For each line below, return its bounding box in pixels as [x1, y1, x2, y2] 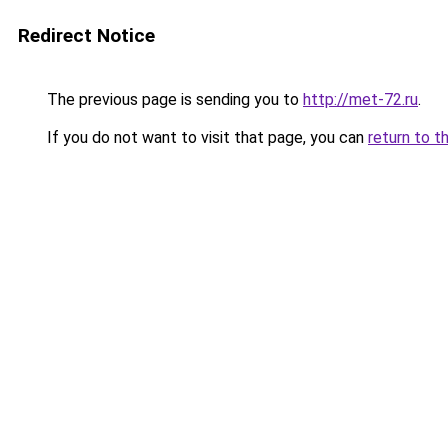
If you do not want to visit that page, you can [43, 128, 368, 147]
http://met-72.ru [303, 90, 418, 109]
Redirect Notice [18, 24, 155, 47]
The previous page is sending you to [43, 90, 303, 109]
